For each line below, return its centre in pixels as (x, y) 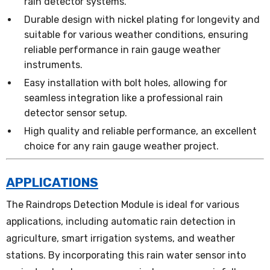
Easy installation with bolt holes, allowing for (126, 83)
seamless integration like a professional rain (124, 98)
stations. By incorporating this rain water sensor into (126, 255)
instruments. (53, 65)
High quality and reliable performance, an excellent (140, 131)
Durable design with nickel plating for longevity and (142, 20)
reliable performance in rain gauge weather (122, 50)
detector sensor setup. (76, 113)
